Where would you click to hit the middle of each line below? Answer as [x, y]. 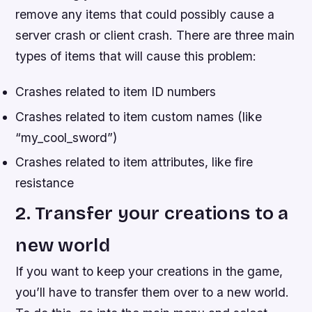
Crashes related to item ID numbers [116, 92]
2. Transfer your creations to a [152, 213]
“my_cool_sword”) [67, 137]
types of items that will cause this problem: [136, 56]
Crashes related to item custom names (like [139, 116]
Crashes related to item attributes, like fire [134, 162]
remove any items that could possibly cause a [145, 15]
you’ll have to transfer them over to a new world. [153, 292]
